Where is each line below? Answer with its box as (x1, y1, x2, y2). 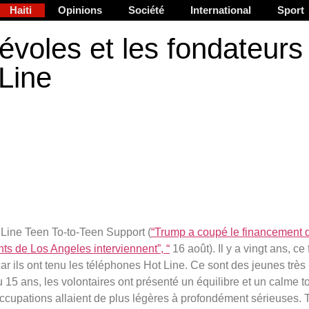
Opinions (58, 4, 102, 16)
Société (128, 4, 164, 16)
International (190, 4, 251, 16)
